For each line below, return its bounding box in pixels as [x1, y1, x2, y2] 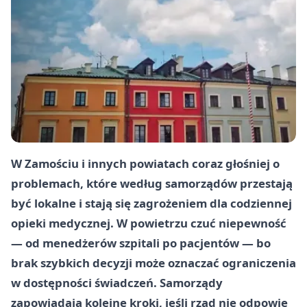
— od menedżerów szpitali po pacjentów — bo [11, 235, 271, 251]
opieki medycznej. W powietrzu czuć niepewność [11, 215, 286, 232]
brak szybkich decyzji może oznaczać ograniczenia [11, 255, 296, 271]
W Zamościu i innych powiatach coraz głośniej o [11, 156, 280, 172]
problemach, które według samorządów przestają [11, 175, 293, 192]
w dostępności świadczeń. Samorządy [11, 275, 223, 291]
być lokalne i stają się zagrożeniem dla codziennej [11, 195, 292, 212]
